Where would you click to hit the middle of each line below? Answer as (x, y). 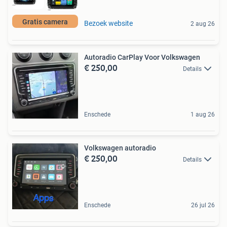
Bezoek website (108, 23)
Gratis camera (45, 22)
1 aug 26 (203, 114)
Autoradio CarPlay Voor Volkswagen (142, 57)
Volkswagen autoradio (120, 148)
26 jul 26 (203, 205)
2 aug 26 (203, 24)
